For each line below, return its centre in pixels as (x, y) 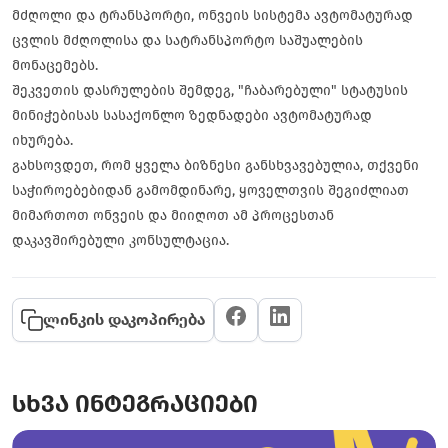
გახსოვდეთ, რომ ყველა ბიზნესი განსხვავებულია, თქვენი (215, 165)
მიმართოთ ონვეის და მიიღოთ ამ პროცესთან (173, 215)
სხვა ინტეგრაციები (135, 404)
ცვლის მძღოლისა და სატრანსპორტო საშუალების (187, 40)
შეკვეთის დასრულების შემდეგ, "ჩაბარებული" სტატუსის (210, 90)
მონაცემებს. (55, 65)
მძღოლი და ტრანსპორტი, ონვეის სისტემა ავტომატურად (212, 15)
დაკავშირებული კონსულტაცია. (120, 240)
